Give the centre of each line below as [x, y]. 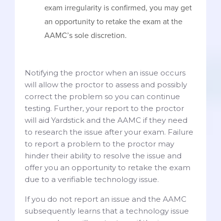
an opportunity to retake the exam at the [113, 21]
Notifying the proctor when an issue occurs [105, 73]
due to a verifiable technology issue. [92, 179]
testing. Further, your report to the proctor [104, 108]
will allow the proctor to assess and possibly [106, 84]
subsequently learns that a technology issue [107, 211]
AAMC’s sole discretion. [86, 35]
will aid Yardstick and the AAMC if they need [106, 120]
